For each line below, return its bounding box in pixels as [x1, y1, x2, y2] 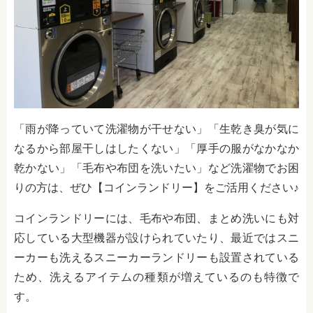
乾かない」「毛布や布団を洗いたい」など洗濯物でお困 [14, 161, 299, 175]
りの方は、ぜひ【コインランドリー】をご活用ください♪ [14, 181, 299, 194]
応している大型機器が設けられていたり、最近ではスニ [14, 231, 299, 245]
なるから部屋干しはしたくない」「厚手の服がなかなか [14, 142, 299, 155]
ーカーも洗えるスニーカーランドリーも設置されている [14, 251, 299, 264]
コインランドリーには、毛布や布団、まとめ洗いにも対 [14, 212, 299, 225]
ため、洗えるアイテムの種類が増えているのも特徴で [14, 270, 299, 284]
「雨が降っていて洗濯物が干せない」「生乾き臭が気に [14, 122, 299, 136]
